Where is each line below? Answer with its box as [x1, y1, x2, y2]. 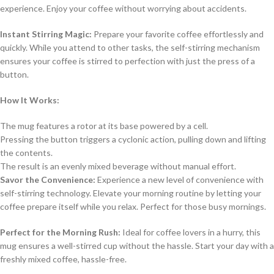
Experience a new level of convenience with [95, 174, 264, 185]
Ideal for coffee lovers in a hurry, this [120, 227, 261, 237]
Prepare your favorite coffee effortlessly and [92, 29, 264, 39]
